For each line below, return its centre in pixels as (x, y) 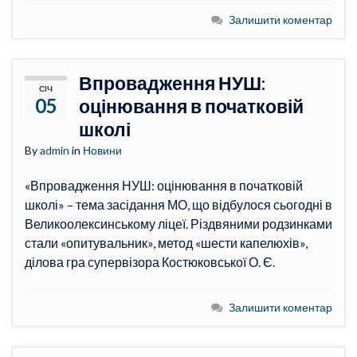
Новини (102, 150)
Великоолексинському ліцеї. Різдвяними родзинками (178, 223)
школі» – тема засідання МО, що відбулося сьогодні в (178, 204)
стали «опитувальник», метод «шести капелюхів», (166, 242)
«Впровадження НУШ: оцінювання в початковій (164, 185)
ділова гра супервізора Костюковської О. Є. (150, 261)
